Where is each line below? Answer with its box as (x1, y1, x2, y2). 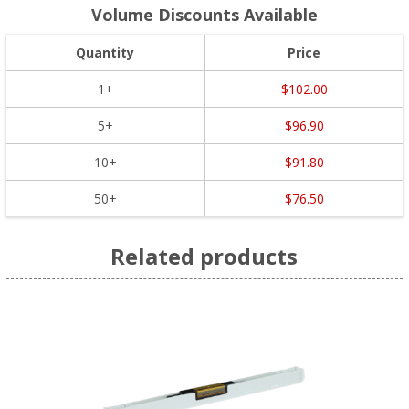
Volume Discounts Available (90, 3, 318, 26)
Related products (110, 240, 299, 271)
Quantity (76, 43, 135, 61)
